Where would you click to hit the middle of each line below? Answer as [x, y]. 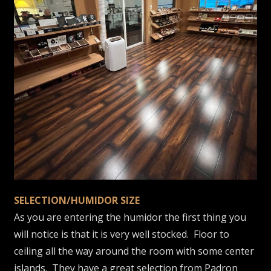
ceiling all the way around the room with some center [134, 251]
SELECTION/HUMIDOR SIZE [77, 201]
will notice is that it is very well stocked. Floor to [122, 234]
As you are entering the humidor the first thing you [130, 217]
